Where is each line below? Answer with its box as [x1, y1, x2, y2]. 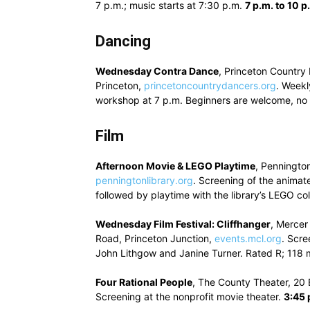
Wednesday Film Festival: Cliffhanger [95, 218, 271, 230]
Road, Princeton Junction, [95, 232, 215, 244]
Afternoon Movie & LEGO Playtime [95, 160, 255, 172]
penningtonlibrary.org [95, 174, 193, 186]
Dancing [95, 33, 151, 50]
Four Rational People [95, 276, 192, 288]
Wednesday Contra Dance [95, 65, 219, 77]
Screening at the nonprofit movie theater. [95, 291, 284, 302]
